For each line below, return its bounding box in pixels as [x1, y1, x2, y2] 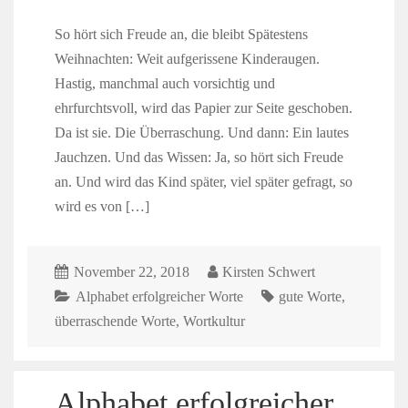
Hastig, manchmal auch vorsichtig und [54, 76, 275, 92]
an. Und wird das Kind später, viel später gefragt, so [54, 174, 352, 190]
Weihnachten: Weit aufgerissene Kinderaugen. [54, 51, 320, 67]
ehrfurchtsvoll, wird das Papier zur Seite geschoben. [54, 100, 352, 117]
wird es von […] [54, 199, 149, 215]
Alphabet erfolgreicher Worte [75, 288, 243, 304]
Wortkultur [182, 312, 245, 329]
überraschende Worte [54, 312, 176, 329]
